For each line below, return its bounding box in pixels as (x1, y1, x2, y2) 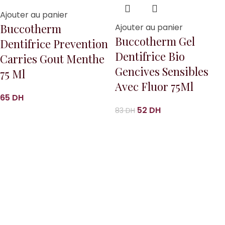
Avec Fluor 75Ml (115, 79, 193, 94)
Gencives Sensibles (115, 64, 208, 79)
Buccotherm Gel (115, 34, 195, 49)
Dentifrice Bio (115, 49, 185, 64)
